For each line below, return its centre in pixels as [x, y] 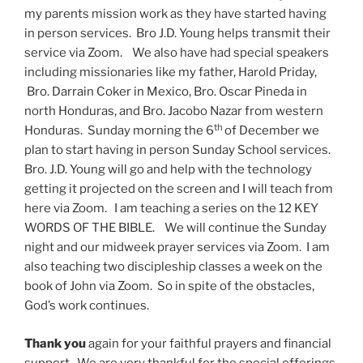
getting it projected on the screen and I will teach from [179, 189]
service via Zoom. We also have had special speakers [177, 53]
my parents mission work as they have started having [175, 14]
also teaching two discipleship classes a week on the [173, 267]
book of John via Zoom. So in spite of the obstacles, [169, 286]
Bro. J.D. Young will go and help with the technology [168, 170]
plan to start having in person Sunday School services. [179, 150]
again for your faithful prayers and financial [209, 343]
